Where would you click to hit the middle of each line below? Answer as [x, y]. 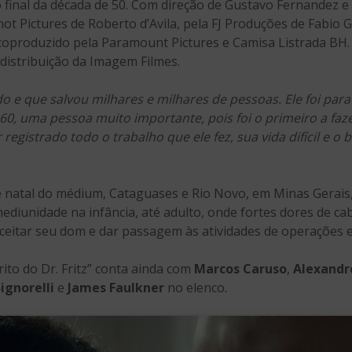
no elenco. [196, 288]
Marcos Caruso [240, 269]
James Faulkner [116, 288]
